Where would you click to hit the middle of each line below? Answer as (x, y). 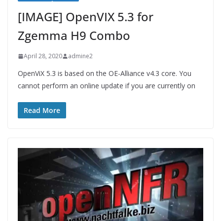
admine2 (80, 56)
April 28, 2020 (43, 56)
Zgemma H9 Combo (74, 36)
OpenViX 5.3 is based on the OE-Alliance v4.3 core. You (105, 74)
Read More (42, 110)
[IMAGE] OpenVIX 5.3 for (86, 17)
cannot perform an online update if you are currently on (107, 86)
